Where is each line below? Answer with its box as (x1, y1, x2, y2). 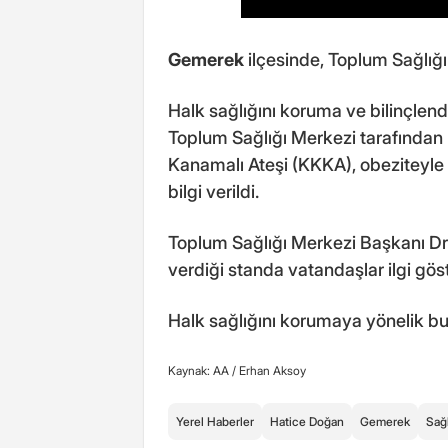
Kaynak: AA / (168, 362, 239, 378)
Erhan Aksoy (239, 362, 306, 378)
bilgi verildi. (168, 180, 259, 202)
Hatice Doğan (270, 413, 344, 429)
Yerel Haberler (176, 413, 254, 429)
